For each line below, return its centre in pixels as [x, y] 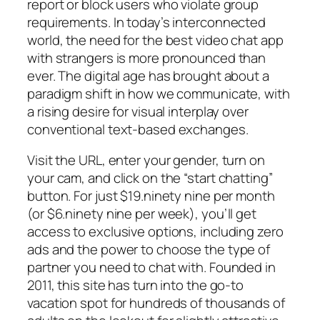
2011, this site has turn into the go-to [136, 285]
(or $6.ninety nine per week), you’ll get [142, 214]
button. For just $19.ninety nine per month [151, 196]
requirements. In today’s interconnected [147, 22]
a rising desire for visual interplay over [138, 111]
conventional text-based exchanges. [138, 129]
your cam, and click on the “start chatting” [150, 178]
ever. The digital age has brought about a [148, 75]
